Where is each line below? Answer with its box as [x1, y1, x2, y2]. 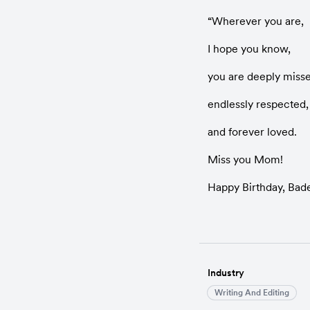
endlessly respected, [208, 97, 309, 111]
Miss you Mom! [208, 152, 283, 166]
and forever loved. [208, 125, 297, 138]
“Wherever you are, [208, 14, 304, 28]
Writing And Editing [215, 287, 289, 298]
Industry [208, 266, 244, 279]
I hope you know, [208, 42, 291, 55]
